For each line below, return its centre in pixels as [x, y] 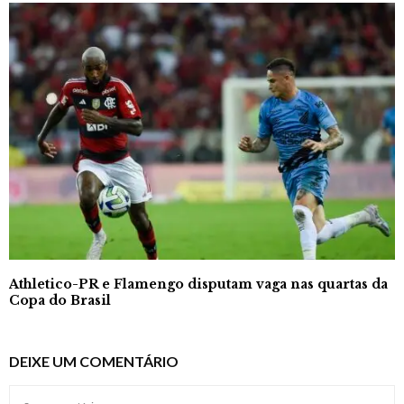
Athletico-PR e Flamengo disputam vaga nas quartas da [198, 285]
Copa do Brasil [60, 301]
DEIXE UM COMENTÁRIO [94, 362]
